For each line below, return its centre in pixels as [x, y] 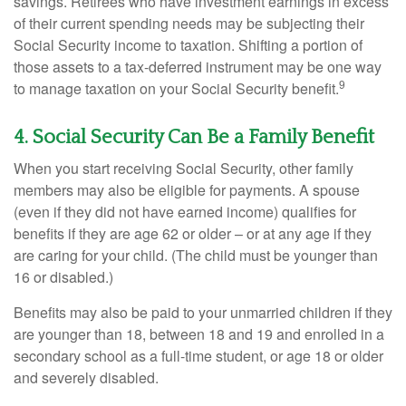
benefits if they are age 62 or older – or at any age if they [193, 233]
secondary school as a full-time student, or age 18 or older [198, 356]
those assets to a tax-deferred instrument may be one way [198, 67]
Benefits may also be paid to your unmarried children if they [203, 312]
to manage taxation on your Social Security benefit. [176, 88]
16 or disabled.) [63, 277]
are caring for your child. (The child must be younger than [196, 255]
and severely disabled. [86, 377]
